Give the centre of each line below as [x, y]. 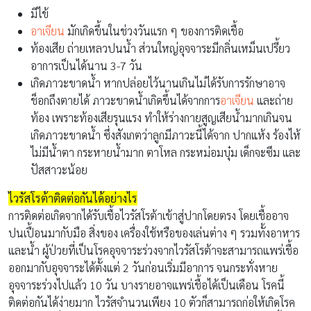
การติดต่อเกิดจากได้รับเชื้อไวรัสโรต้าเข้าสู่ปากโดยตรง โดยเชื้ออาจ [149, 215]
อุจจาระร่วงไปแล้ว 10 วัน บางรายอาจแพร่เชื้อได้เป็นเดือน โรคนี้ [146, 285]
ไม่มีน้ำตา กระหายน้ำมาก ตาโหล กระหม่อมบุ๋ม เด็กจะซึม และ [166, 152]
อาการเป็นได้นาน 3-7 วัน [86, 65]
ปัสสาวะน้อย [59, 169]
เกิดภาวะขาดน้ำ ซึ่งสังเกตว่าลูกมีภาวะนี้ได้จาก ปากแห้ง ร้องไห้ [166, 135]
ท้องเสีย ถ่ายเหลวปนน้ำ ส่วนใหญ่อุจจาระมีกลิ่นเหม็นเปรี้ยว [160, 48]
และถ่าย [274, 100]
